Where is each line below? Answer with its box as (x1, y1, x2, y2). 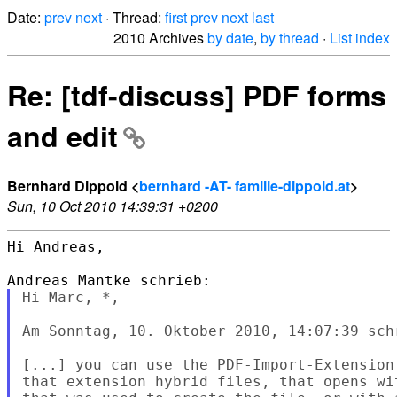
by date (207, 27, 253, 48)
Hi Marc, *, (21, 288, 120, 306)
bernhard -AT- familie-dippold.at (139, 175, 350, 196)
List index (330, 27, 390, 48)
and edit (7, 115, 118, 157)
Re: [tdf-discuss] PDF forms (7, 74, 386, 116)
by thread (261, 27, 319, 48)
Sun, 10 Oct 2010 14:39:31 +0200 (7, 195, 218, 216)
